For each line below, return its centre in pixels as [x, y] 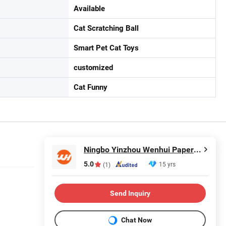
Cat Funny [91, 87]
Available [89, 9]
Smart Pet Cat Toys [106, 48]
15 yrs [167, 164]
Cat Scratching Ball [106, 28]
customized [93, 68]
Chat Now [136, 220]
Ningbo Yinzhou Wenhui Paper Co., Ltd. [197, 150]
